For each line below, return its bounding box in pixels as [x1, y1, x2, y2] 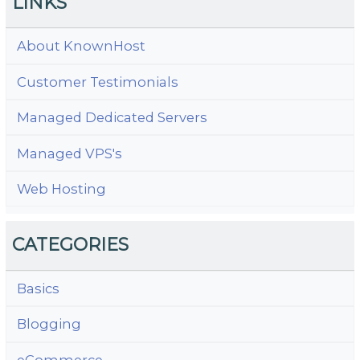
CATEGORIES [12, 234, 129, 256]
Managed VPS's [16, 145, 122, 162]
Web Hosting [16, 180, 106, 197]
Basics [16, 280, 59, 297]
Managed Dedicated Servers [16, 109, 207, 126]
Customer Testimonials [16, 73, 178, 90]
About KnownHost [16, 38, 145, 55]
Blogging [16, 316, 81, 333]
